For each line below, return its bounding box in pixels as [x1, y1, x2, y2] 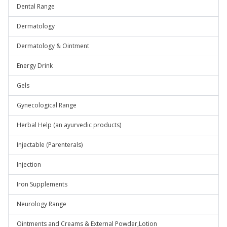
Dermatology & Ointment [17, 42, 89, 50]
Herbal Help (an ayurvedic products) [17, 121, 121, 129]
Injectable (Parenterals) [17, 140, 83, 149]
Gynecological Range [17, 101, 77, 109]
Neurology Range [17, 200, 66, 208]
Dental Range [17, 2, 55, 11]
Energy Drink [17, 61, 53, 70]
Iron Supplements [17, 180, 67, 188]
